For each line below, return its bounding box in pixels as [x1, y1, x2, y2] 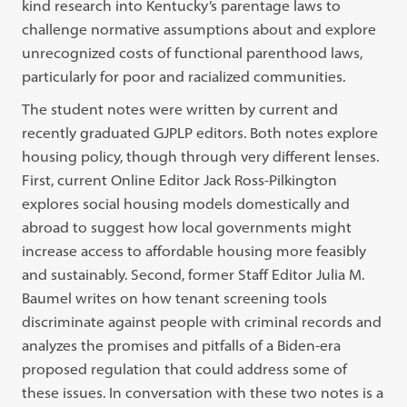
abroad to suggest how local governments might [22, 218, 352, 236]
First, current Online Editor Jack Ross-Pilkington [22, 171, 338, 189]
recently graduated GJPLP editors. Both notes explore [22, 124, 379, 142]
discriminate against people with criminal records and [22, 313, 382, 331]
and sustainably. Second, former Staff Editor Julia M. [22, 265, 365, 283]
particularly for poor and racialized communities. [22, 67, 346, 85]
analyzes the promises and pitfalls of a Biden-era [22, 336, 342, 354]
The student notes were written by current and [22, 100, 339, 118]
